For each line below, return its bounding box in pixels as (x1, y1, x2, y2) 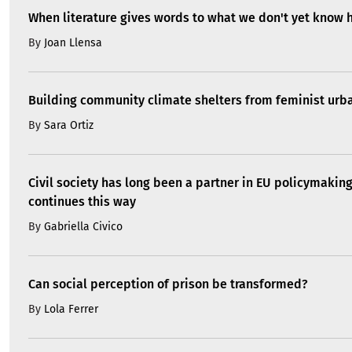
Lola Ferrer (44, 302, 98, 317)
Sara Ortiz (44, 119, 93, 133)
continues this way (28, 194, 136, 210)
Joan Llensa (44, 36, 102, 50)
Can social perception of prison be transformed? (28, 277, 308, 292)
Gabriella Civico (44, 220, 123, 234)
